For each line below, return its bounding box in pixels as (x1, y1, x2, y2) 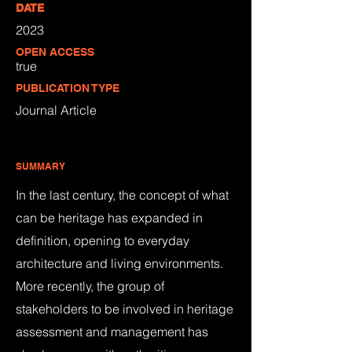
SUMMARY (16, 160, 65, 172)
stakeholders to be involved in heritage (16, 301, 233, 317)
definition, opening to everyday (16, 233, 189, 248)
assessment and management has (16, 324, 208, 339)
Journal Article (16, 102, 97, 118)
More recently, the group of (16, 278, 164, 294)
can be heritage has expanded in (16, 210, 203, 225)
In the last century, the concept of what (16, 187, 229, 203)
